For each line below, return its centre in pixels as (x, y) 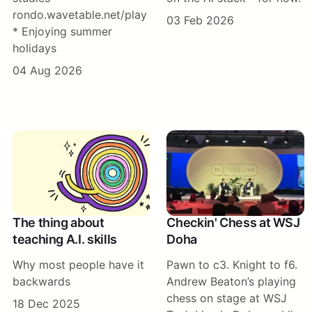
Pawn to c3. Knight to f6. (232, 264)
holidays (34, 48)
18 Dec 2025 (46, 303)
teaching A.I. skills (65, 239)
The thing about (58, 222)
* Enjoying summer (62, 32)
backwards (41, 281)
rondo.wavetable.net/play (80, 15)
